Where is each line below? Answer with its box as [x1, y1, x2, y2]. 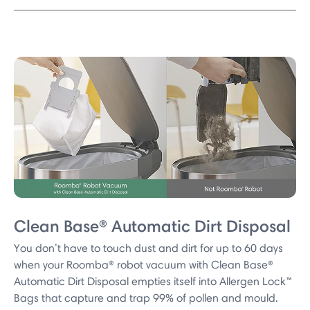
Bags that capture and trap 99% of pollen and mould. [14, 291, 278, 305]
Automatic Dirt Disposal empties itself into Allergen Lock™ [14, 275, 292, 289]
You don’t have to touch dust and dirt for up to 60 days [14, 241, 283, 255]
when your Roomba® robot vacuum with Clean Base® [14, 258, 273, 272]
